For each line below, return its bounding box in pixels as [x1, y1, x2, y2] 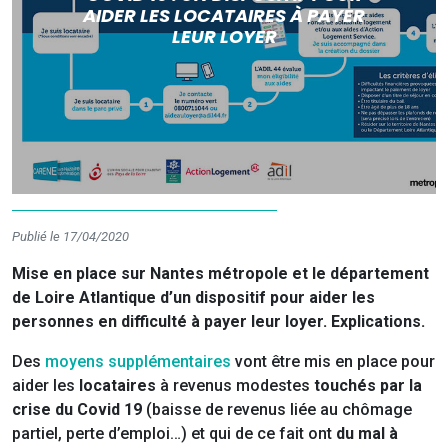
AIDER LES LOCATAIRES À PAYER [83, 2, 365, 28]
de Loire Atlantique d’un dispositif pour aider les [12, 288, 375, 308]
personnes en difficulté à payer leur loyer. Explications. [12, 312, 425, 332]
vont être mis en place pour [231, 352, 435, 372]
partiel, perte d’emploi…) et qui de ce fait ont [12, 424, 336, 444]
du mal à [336, 424, 398, 444]
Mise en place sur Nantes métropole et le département [12, 264, 429, 284]
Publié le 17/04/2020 [12, 229, 129, 245]
